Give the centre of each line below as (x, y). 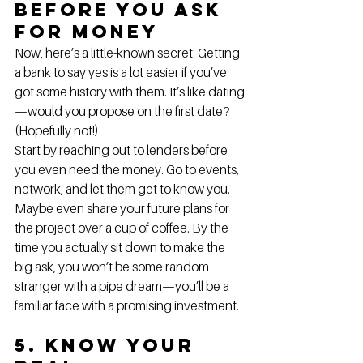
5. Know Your (109, 345)
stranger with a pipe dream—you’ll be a (123, 286)
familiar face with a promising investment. (127, 305)
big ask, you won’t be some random (113, 266)
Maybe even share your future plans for (123, 208)
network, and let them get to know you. (124, 188)
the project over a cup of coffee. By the (123, 227)
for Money (87, 31)
